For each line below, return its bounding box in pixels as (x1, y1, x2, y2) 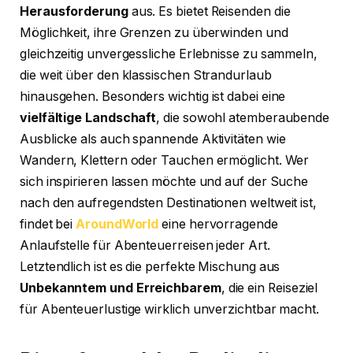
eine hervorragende (158, 217, 278, 232)
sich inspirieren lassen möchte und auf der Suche (20, 174, 309, 190)
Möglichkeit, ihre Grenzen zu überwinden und (20, 25, 288, 41)
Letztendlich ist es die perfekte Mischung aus (20, 259, 281, 275)
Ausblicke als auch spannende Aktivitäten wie (20, 132, 286, 147)
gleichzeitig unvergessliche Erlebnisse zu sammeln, (20, 46, 318, 62)
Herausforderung (20, 4, 128, 20)
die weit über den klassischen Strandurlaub (20, 68, 272, 84)
